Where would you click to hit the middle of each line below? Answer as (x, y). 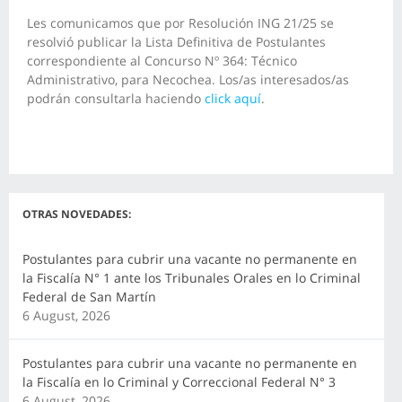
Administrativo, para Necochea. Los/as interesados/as (188, 79)
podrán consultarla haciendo (116, 98)
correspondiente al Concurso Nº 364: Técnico (162, 60)
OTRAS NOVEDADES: (77, 214)
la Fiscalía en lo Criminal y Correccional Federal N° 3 (179, 381)
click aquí (233, 98)
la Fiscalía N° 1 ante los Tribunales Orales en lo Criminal (192, 277)
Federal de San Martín (89, 296)
